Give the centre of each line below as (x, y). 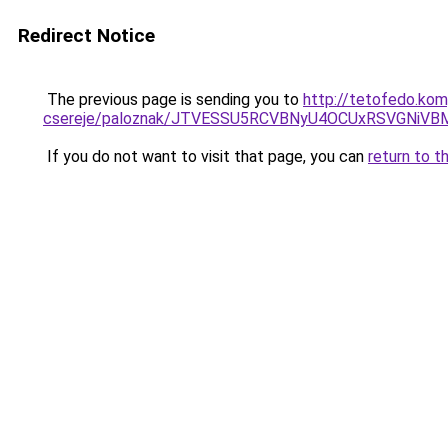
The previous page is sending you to (173, 99)
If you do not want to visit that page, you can (205, 156)
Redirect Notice (86, 35)
